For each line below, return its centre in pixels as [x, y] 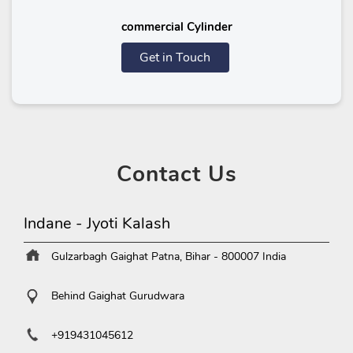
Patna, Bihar [182, 257]
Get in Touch [175, 58]
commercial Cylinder [176, 27]
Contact [158, 175]
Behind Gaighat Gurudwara [118, 296]
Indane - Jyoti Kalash [97, 224]
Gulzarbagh [79, 257]
